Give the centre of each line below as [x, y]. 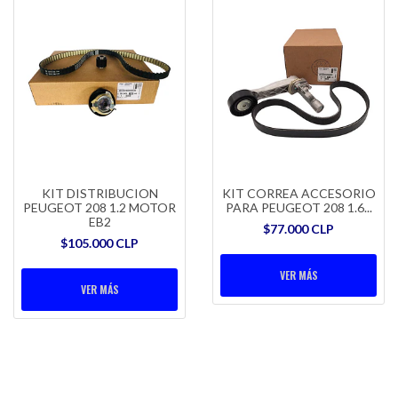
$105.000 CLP [99, 243]
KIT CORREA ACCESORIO [298, 193]
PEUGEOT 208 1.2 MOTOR [99, 207]
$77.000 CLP [298, 228]
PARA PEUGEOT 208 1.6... [298, 207]
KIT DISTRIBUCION [99, 193]
